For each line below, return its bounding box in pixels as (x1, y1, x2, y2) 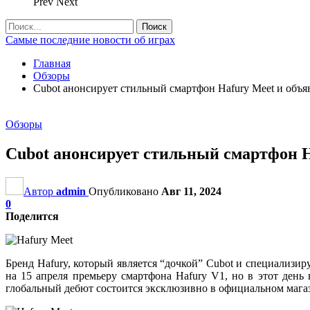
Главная (33, 57, 71, 69)
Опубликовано (89, 185, 161, 197)
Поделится (6, 210, 59, 222)
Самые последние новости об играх (6, 34, 175, 46)
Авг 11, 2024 (161, 185, 221, 197)
